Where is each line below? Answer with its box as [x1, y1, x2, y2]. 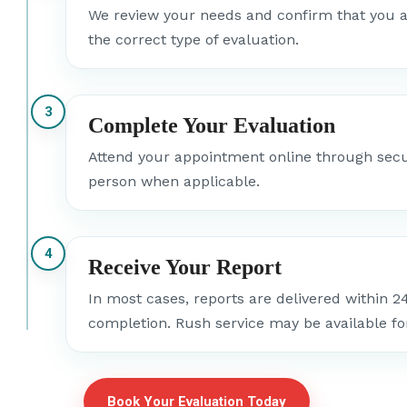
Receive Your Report [88, 254, 282, 279]
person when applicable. [88, 172, 260, 190]
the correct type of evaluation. [88, 30, 299, 48]
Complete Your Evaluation [88, 113, 335, 137]
